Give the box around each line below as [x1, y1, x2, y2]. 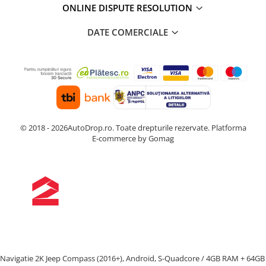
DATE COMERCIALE [87, 26, 170, 39]
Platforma [211, 122, 246, 133]
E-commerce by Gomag [92, 132, 174, 144]
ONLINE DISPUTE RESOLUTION [62, 2, 195, 14]
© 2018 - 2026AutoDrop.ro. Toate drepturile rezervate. [20, 122, 211, 133]
